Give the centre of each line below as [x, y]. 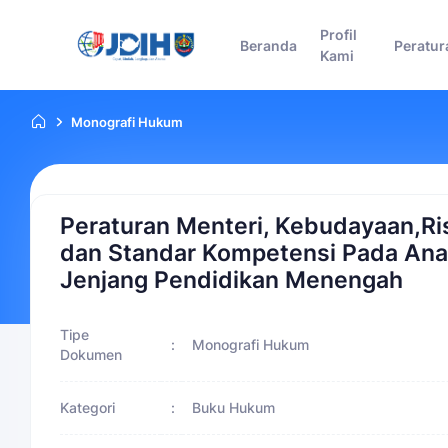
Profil [338, 34]
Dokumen [91, 354]
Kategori [88, 407]
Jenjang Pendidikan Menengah [232, 279]
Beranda [269, 45]
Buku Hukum [233, 407]
